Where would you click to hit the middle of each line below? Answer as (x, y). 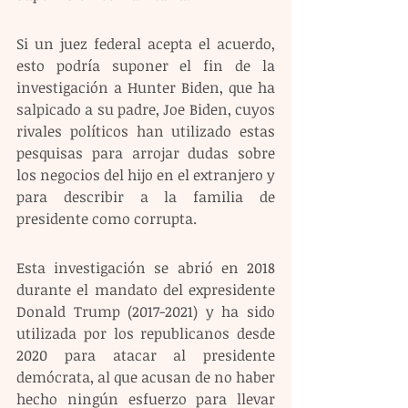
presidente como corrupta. (107, 219)
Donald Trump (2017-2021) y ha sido (146, 312)
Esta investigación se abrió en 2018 (146, 268)
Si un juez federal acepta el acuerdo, (146, 44)
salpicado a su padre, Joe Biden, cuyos (146, 110)
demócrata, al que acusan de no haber (146, 377)
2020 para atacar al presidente (146, 356)
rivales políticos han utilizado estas (146, 132)
